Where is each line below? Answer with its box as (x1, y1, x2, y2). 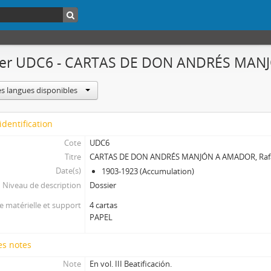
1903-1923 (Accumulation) (102, 166, 195, 177)
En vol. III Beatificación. (90, 258, 172, 269)
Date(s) (55, 165, 81, 176)
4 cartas (90, 200, 118, 211)
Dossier (90, 180, 117, 191)
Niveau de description (2, 180, 81, 191)
